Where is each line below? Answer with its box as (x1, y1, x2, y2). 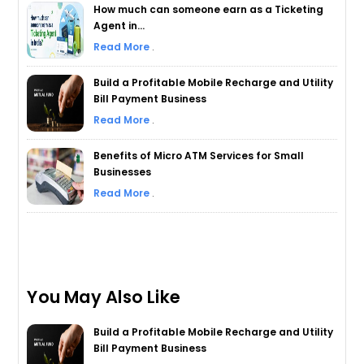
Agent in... (93, 18, 145, 32)
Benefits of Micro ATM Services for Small (93, 148, 305, 162)
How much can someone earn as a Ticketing (93, 2, 324, 16)
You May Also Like (27, 284, 180, 309)
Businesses (93, 164, 152, 179)
